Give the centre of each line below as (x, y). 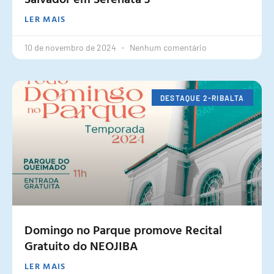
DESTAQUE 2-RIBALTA (202, 98)
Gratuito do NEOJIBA (81, 246)
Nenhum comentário (168, 48)
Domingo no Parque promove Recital (123, 230)
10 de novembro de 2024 (71, 48)
